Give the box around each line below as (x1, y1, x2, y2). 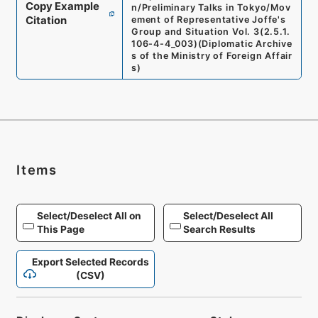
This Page (36, 223, 84, 235)
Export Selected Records (32, 256, 149, 268)
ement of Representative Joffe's (131, 14, 286, 26)
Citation (25, 14, 67, 28)
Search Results (183, 223, 256, 235)
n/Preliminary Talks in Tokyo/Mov (131, 2, 291, 13)
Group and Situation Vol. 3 (131, 26, 260, 38)
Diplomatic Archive (202, 38, 292, 50)
